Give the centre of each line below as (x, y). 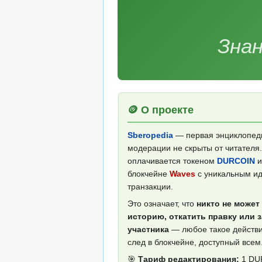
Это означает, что (162, 204)
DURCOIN (236, 161)
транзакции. (150, 187)
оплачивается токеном (172, 161)
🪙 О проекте (161, 110)
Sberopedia (150, 135)
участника (148, 230)
